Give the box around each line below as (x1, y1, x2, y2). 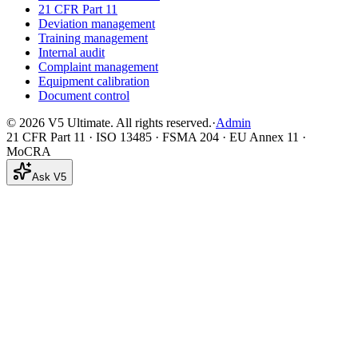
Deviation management (38, 17, 155, 31)
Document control (38, 89, 129, 103)
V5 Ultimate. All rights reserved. (45, 116, 212, 130)
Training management (38, 31, 148, 46)
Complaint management (38, 60, 158, 74)
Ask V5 (32, 171, 66, 184)
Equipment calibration (38, 74, 149, 89)
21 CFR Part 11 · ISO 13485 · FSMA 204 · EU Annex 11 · (6, 130, 306, 145)
